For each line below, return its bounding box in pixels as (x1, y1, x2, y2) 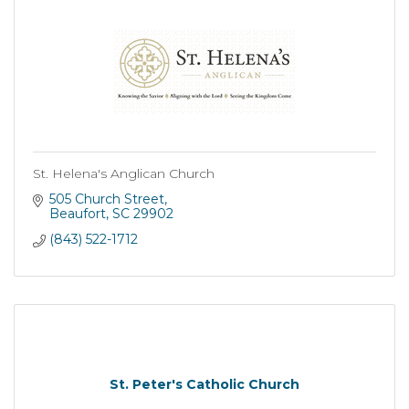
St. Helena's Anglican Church (33, 164, 215, 182)
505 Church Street (48, 190, 164, 207)
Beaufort (48, 204, 106, 222)
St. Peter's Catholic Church (110, 376, 299, 393)
